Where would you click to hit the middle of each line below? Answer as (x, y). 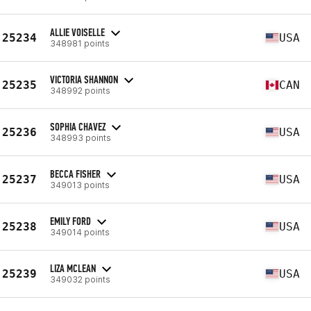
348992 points (80, 90)
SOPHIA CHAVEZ (78, 126)
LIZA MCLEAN (73, 268)
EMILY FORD (70, 221)
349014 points (80, 232)
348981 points (80, 43)
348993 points (81, 137)
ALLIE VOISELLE (77, 32)
